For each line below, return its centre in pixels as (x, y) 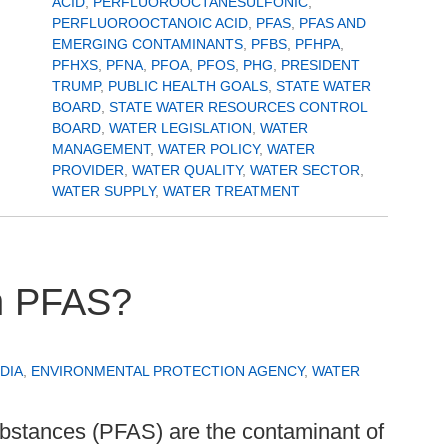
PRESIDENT (320, 64)
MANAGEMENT (101, 148)
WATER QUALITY (187, 169)
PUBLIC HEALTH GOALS (188, 85)
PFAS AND (332, 22)
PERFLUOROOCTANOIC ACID (150, 22)
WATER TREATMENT (231, 190)
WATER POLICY (208, 148)
